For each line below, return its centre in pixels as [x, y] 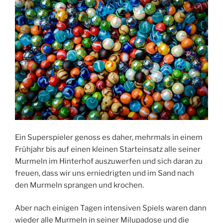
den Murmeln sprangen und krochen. [79, 185]
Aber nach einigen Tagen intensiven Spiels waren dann [111, 208]
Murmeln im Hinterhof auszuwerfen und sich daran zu [109, 161]
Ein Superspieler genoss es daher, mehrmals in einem [109, 137]
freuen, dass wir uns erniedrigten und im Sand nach [105, 173]
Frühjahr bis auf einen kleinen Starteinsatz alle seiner [108, 149]
